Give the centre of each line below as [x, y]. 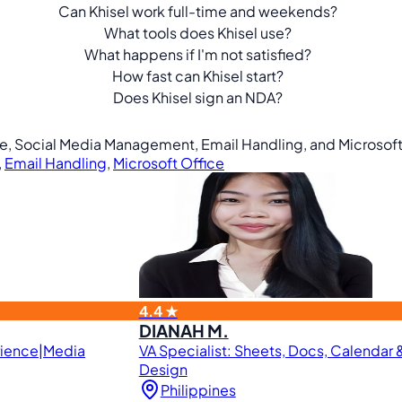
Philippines [198, 389]
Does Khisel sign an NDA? [197, 97]
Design [163, 369]
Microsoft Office [169, 163]
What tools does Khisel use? [197, 32]
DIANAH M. [184, 331]
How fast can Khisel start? [197, 75]
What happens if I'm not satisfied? [197, 54]
